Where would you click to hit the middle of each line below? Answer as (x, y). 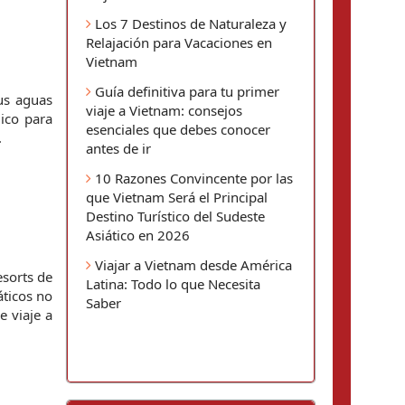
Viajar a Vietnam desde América (192, 265)
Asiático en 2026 (138, 235)
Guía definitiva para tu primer (185, 91)
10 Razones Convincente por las (192, 178)
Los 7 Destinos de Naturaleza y (189, 24)
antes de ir (118, 148)
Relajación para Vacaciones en (179, 42)
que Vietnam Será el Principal (177, 197)
